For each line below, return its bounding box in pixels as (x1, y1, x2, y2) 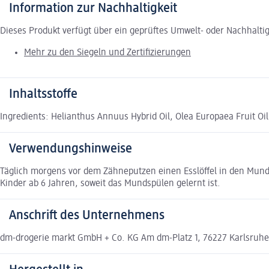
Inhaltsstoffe (9, 88, 77, 101)
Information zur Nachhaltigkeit (9, 2, 177, 16)
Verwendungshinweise (9, 142, 132, 156)
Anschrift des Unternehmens (9, 209, 165, 223)
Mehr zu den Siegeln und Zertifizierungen (24, 48, 191, 58)
